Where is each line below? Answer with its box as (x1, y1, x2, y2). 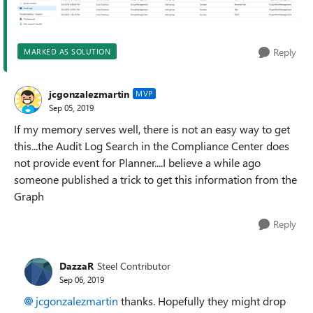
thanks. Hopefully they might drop (118, 293, 286, 309)
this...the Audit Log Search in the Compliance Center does (14, 138, 289, 154)
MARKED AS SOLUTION (24, 46, 110, 57)
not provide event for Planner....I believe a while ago (14, 155, 261, 170)
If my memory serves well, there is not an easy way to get (14, 122, 290, 137)
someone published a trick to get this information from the (14, 172, 297, 187)
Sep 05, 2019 (49, 101, 94, 113)
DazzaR (59, 259, 94, 272)
